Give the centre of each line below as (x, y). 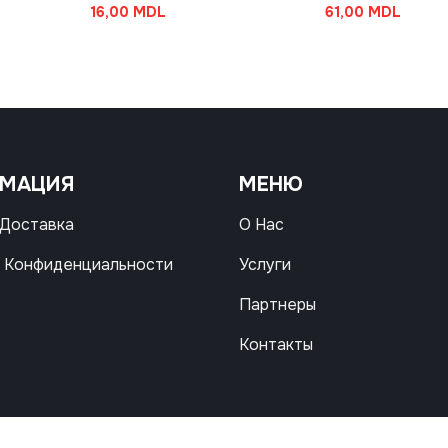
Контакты (275, 345)
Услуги (264, 265)
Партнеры (277, 305)
